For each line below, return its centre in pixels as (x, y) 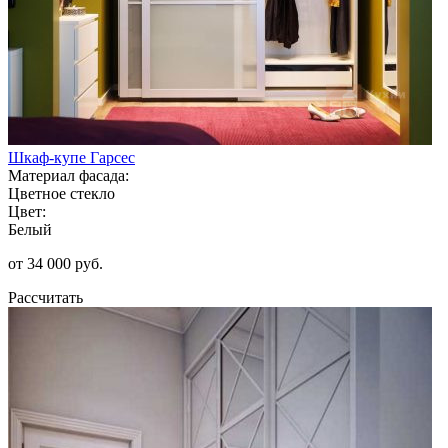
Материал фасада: (68, 175)
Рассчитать (45, 297)
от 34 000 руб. (55, 263)
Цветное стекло (61, 193)
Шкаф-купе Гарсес (71, 157)
